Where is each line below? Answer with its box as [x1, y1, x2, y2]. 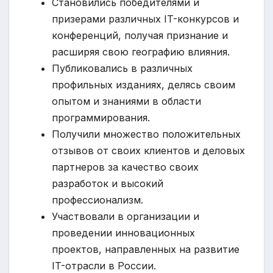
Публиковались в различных [52, 62, 193, 75]
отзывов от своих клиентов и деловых [52, 144, 245, 157]
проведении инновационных [52, 227, 195, 239]
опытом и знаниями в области [52, 95, 201, 108]
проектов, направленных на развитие [52, 243, 239, 256]
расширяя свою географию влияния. [52, 46, 230, 58]
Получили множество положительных [52, 128, 241, 141]
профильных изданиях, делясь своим [52, 79, 235, 91]
